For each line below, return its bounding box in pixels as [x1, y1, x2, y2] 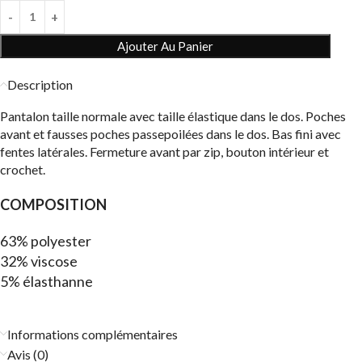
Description [7, 76, 73, 92]
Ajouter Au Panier [117, 38, 213, 53]
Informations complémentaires [7, 326, 178, 342]
